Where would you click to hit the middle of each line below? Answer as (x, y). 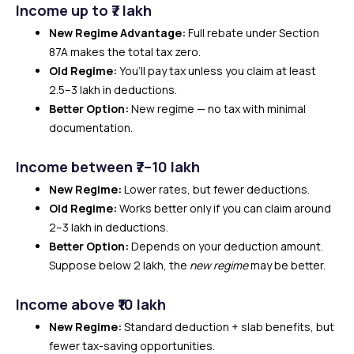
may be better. (287, 265)
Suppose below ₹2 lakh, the (119, 265)
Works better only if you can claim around (224, 208)
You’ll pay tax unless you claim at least (217, 71)
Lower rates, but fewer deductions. (216, 189)
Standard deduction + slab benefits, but (228, 327)
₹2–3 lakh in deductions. (109, 227)
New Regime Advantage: (117, 33)
